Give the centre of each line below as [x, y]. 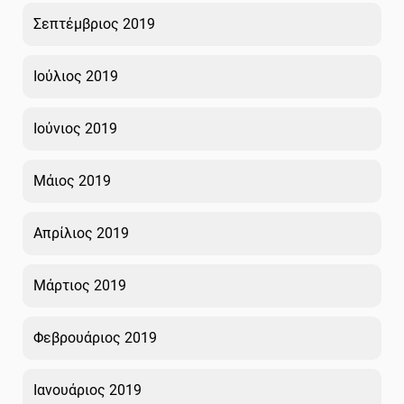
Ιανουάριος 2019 [87, 390]
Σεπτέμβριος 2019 [94, 23]
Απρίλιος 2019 [81, 233]
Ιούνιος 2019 [75, 128]
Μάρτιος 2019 [80, 285]
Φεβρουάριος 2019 [95, 337]
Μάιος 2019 [72, 180]
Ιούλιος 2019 [76, 76]
